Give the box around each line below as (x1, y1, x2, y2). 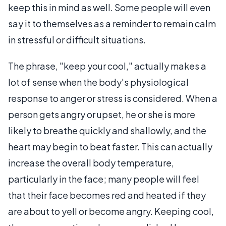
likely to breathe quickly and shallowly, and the (8, 124, 206, 136)
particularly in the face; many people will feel (8, 173, 199, 185)
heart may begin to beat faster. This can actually (8, 140, 212, 152)
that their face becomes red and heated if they (8, 189, 206, 201)
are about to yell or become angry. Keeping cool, (8, 205, 214, 217)
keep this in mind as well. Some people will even (8, 1, 210, 13)
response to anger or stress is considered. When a (8, 92, 217, 104)
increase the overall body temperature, (8, 156, 174, 168)
